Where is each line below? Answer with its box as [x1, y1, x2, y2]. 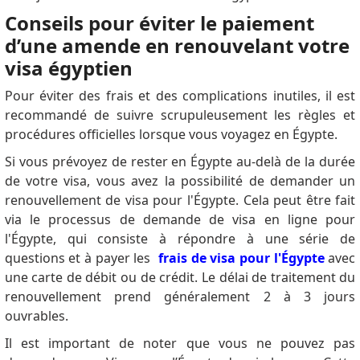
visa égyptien [4, 55, 133, 82]
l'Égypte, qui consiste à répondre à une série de [4, 230, 356, 248]
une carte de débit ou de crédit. [4, 268, 202, 287]
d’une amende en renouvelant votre [4, 32, 350, 59]
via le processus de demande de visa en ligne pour [4, 211, 356, 229]
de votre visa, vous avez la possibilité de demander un [4, 172, 356, 190]
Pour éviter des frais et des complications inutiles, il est [4, 87, 356, 105]
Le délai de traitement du [201, 268, 356, 287]
